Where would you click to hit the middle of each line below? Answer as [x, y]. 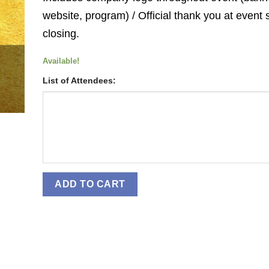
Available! [61, 61]
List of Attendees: [79, 80]
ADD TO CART [90, 184]
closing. [61, 33]
